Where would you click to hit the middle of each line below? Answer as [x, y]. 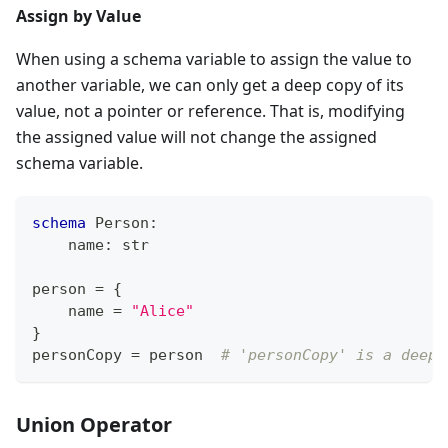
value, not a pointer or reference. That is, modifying [210, 110]
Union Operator [94, 424]
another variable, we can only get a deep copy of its [210, 84]
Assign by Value [78, 15]
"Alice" [162, 310]
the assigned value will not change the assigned [196, 136]
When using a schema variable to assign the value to [214, 58]
